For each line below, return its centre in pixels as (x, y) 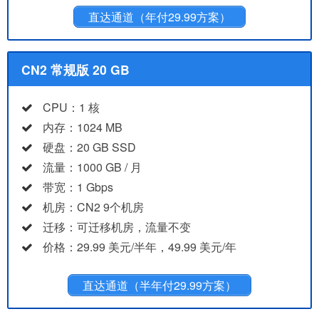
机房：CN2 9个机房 (93, 206)
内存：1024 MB (83, 127)
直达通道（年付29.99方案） (159, 17)
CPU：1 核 (71, 107)
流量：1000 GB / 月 (92, 167)
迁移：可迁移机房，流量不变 (117, 226)
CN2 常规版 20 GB (75, 69)
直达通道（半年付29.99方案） (159, 285)
